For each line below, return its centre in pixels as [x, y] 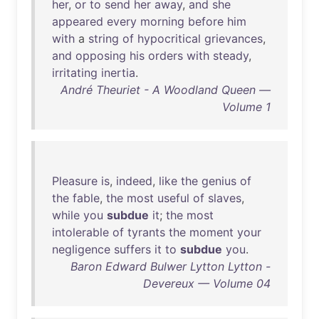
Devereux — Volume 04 [207, 283]
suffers [132, 249]
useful [173, 198]
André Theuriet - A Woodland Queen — [166, 90]
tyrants [146, 232]
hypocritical [169, 38]
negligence [81, 249]
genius [219, 181]
